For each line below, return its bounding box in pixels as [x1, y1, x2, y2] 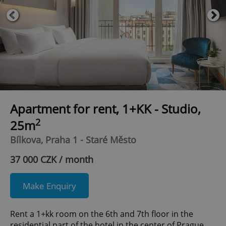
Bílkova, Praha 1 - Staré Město [10, 134, 136, 146]
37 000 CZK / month [10, 153, 93, 166]
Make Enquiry [23, 180, 76, 192]
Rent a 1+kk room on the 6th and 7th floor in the [10, 208, 193, 220]
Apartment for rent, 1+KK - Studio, [10, 100, 201, 118]
